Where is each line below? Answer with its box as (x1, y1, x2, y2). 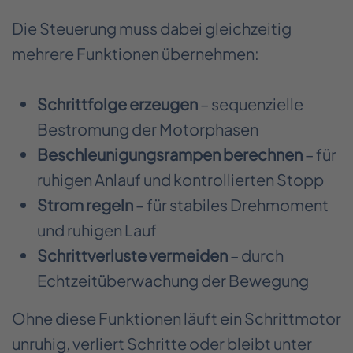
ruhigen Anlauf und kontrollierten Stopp (37, 169, 324, 189)
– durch (228, 244, 284, 265)
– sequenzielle (198, 93, 303, 113)
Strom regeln (37, 194, 133, 214)
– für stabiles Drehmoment (133, 194, 329, 214)
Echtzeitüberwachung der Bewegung (37, 269, 309, 290)
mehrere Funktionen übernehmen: (12, 43, 259, 64)
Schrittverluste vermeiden (37, 244, 228, 265)
